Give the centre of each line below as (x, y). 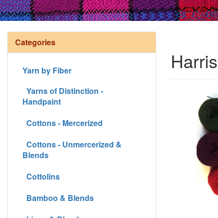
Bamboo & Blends (58, 198)
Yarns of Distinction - (63, 91)
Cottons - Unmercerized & (72, 144)
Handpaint (42, 101)
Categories (35, 42)
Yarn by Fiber (47, 70)
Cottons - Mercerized (63, 123)
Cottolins (41, 176)
